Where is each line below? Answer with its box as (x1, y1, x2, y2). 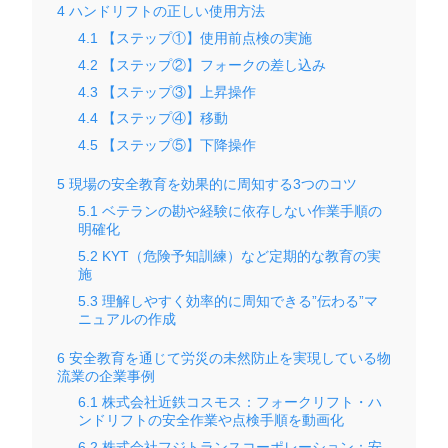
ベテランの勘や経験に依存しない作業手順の (98, 202, 382, 219)
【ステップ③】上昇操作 (98, 83, 256, 100)
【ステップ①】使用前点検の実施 (98, 29, 312, 46)
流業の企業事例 (57, 367, 155, 384)
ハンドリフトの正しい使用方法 (65, 3, 265, 20)
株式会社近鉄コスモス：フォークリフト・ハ (98, 394, 382, 411)
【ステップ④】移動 (98, 110, 228, 127)
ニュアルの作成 (78, 310, 176, 327)
